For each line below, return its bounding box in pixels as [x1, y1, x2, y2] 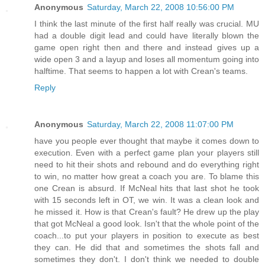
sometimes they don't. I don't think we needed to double [34, 254, 259, 264]
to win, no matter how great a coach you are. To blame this [34, 171, 259, 181]
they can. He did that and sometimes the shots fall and [34, 242, 259, 252]
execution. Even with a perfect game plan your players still [34, 147, 259, 157]
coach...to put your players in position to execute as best [34, 230, 259, 240]
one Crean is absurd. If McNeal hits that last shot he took [34, 183, 259, 193]
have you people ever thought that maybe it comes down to [34, 135, 259, 146]
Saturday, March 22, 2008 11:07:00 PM [87, 119, 234, 129]
